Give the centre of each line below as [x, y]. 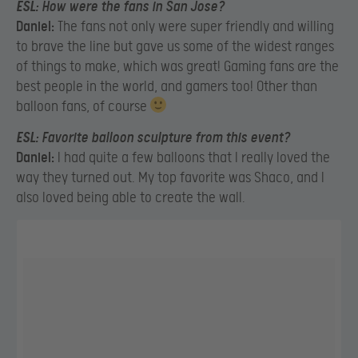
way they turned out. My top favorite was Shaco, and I [170, 178]
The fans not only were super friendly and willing [194, 26]
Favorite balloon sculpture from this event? [164, 138]
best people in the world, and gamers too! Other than [167, 86]
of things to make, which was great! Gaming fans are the [177, 66]
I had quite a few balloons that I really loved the [192, 158]
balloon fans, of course [83, 106]
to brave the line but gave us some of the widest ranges [175, 46]
